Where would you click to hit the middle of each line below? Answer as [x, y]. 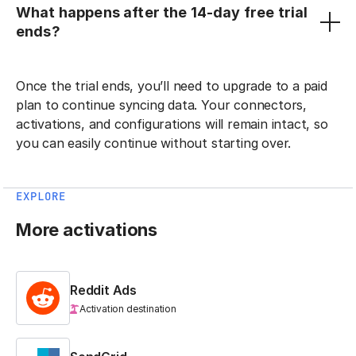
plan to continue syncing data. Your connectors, [162, 104]
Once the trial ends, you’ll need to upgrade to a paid [172, 85]
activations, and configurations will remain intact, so [172, 124]
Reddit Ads [104, 290]
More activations [87, 229]
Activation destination [128, 308]
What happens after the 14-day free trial [162, 12]
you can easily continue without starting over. [154, 143]
